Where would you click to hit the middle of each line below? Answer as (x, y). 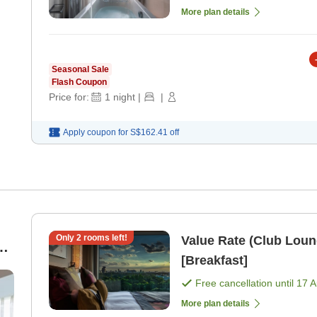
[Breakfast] (214, 261)
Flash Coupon (79, 82)
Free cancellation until (246, 283)
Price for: (69, 97)
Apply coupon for (96, 133)
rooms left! (104, 238)
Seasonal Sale (80, 70)
